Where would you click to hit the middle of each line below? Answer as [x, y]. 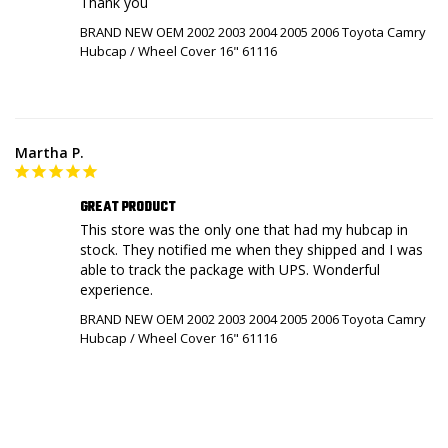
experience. [116, 290]
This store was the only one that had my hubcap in [244, 230]
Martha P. [49, 153]
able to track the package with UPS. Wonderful [230, 270]
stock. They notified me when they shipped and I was [251, 250]
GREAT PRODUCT [128, 208]
